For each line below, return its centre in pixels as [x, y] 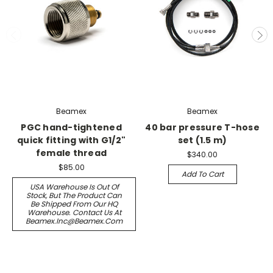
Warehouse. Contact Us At [74, 212]
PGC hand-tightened [71, 127]
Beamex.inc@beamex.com [74, 221]
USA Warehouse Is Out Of [74, 186]
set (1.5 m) [202, 140]
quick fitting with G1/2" [71, 140]
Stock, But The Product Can [74, 195]
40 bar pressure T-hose [202, 127]
